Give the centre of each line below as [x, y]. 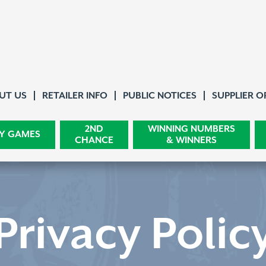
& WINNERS [191, 140]
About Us [47, 95]
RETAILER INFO [75, 96]
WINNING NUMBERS [191, 129]
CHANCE [94, 140]
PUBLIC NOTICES [160, 96]
